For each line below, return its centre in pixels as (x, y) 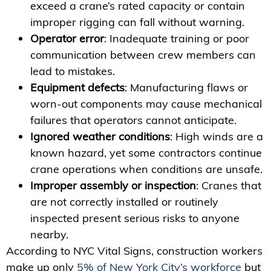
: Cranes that (229, 185)
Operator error (67, 38)
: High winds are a (217, 136)
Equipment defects (77, 87)
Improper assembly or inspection (113, 185)
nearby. (49, 234)
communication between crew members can (143, 54)
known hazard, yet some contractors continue (146, 152)
